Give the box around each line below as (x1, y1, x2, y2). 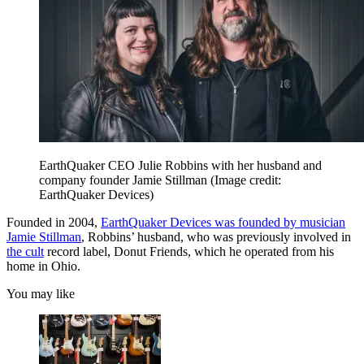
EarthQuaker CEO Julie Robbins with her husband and (39, 158, 322, 172)
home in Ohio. (6, 258, 80, 273)
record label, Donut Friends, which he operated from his (44, 244, 334, 258)
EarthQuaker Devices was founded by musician (101, 214, 345, 229)
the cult (6, 244, 44, 258)
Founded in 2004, (6, 214, 101, 229)
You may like (6, 286, 75, 301)
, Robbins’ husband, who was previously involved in (81, 229, 351, 244)
